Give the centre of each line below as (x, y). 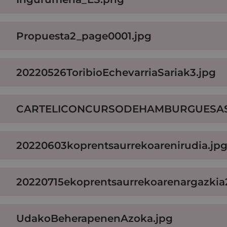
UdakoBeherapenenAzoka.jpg (94, 218)
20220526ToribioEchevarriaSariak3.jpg (116, 72)
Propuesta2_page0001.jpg (84, 36)
